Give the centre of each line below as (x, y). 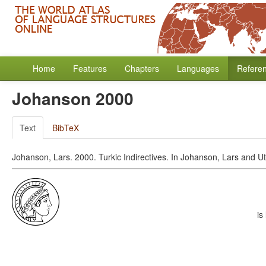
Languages (198, 68)
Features (90, 68)
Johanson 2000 (73, 98)
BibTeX (66, 128)
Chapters (142, 68)
